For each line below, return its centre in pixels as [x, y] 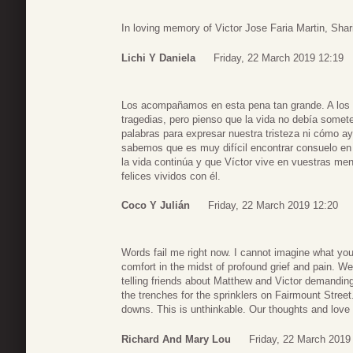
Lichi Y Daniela [158, 58]
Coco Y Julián [156, 206]
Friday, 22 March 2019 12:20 [273, 206]
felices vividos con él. [171, 176]
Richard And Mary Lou [176, 339]
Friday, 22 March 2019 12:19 [279, 58]
